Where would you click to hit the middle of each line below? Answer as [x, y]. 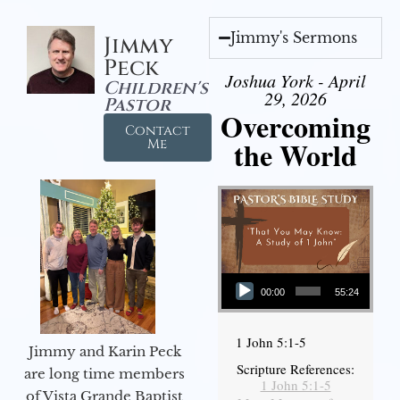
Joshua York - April [296, 81]
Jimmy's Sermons [294, 38]
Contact [157, 131]
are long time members [104, 374]
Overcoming [296, 127]
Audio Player [242, 271]
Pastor [137, 105]
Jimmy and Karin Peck [104, 352]
